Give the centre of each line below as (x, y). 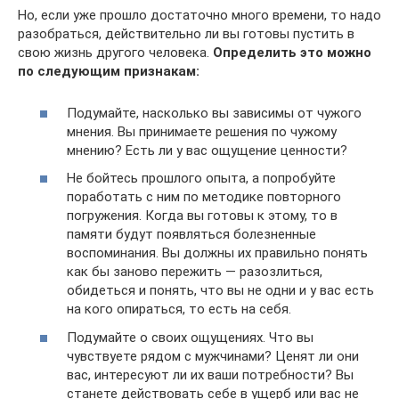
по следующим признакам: (109, 72)
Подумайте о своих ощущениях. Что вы (190, 337)
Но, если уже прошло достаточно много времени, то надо (199, 16)
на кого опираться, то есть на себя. (179, 309)
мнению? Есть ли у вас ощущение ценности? (207, 150)
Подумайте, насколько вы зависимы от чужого (214, 113)
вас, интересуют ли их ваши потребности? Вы (210, 375)
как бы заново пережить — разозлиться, (195, 272)
